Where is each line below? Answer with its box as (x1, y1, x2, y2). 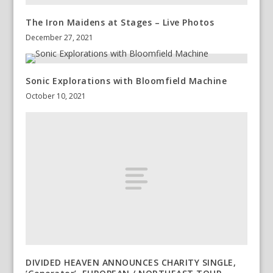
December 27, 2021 (26, 32, 94, 43)
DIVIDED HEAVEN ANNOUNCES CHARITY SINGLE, (26, 257, 236, 269)
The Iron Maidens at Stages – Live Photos (26, 16, 214, 29)
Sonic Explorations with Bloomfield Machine (26, 75, 227, 87)
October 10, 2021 (26, 91, 87, 102)
